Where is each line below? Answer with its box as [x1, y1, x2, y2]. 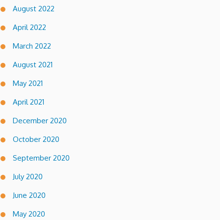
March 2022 [13, 41, 51, 51]
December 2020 [13, 115, 67, 125]
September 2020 [13, 153, 70, 163]
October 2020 [13, 134, 59, 144]
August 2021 [13, 59, 53, 69]
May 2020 [13, 209, 45, 219]
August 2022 [13, 3, 55, 13]
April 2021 [13, 97, 44, 107]
